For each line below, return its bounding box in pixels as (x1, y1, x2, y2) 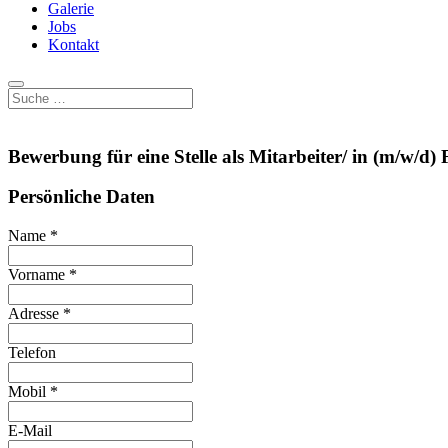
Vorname (8, 266, 69, 284)
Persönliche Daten (8, 186, 155, 208)
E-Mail (8, 422, 52, 440)
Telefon (8, 344, 56, 362)
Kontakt (48, 36, 99, 53)
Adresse (8, 305, 63, 323)
